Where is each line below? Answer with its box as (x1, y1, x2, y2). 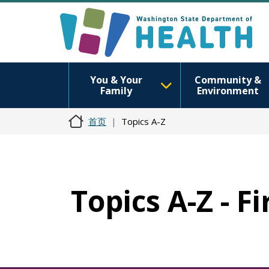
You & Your (89, 73, 142, 86)
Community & (194, 73, 261, 86)
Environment (196, 84, 259, 97)
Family (100, 84, 132, 97)
